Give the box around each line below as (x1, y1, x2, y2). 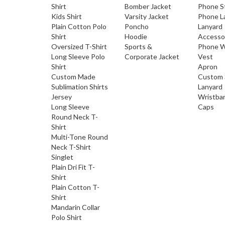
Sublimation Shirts (51, 82, 108, 91)
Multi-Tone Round (51, 133, 108, 141)
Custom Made (51, 72, 95, 81)
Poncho (125, 22, 149, 31)
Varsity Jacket (125, 12, 169, 21)
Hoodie (125, 32, 148, 41)
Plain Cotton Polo (51, 22, 106, 31)
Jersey (51, 92, 72, 101)
